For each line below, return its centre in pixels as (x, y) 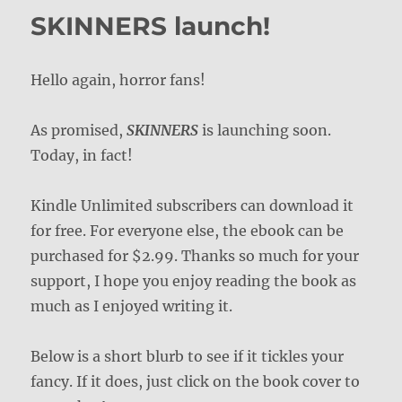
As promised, (79, 130)
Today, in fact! (82, 155)
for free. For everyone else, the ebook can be (188, 230)
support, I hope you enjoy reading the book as (194, 280)
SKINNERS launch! (151, 26)
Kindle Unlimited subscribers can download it (192, 205)
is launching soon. (267, 130)
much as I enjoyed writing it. (132, 306)
